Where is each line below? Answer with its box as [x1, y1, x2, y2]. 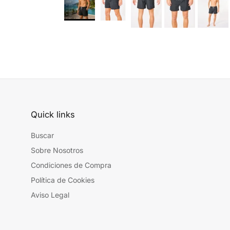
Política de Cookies [31, 175, 94, 184]
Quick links [31, 109, 75, 120]
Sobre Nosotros [31, 145, 83, 155]
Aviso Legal [31, 190, 69, 199]
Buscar [31, 130, 54, 140]
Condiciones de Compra [31, 160, 111, 169]
